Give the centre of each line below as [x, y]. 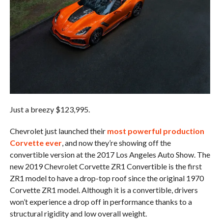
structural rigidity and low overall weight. [78, 213]
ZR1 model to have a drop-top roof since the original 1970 [107, 178]
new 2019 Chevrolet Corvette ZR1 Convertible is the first [106, 166]
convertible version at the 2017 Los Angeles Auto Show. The [110, 154]
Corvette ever [36, 142]
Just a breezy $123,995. [50, 109]
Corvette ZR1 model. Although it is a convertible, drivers [104, 190]
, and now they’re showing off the [116, 142]
